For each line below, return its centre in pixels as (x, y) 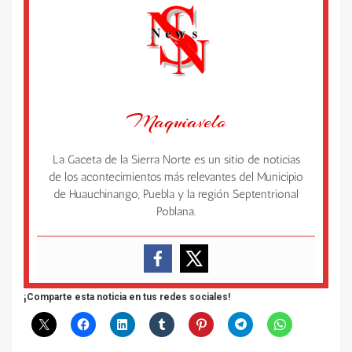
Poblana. (176, 211)
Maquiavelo (176, 121)
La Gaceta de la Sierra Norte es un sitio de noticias (176, 159)
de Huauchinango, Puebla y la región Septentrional (176, 194)
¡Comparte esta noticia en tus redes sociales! (127, 297)
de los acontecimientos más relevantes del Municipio (176, 176)
